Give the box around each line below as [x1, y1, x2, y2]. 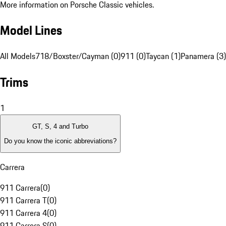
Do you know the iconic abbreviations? [4, 137, 117, 145]
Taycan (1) [146, 50, 181, 63]
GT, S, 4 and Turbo [32, 123, 88, 131]
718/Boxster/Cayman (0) [35, 50, 121, 63]
